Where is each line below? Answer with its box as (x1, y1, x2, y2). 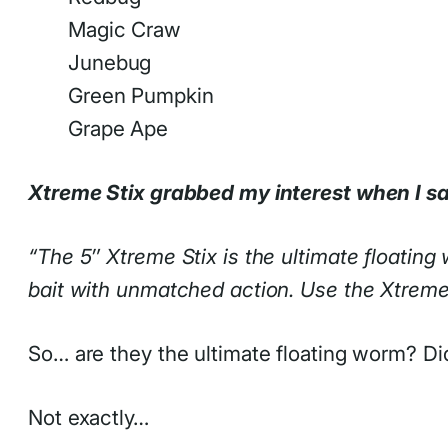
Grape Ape (68, 115, 169, 141)
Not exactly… (28, 405, 149, 431)
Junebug (68, 49, 152, 75)
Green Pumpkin (68, 82, 214, 108)
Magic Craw (68, 16, 181, 42)
